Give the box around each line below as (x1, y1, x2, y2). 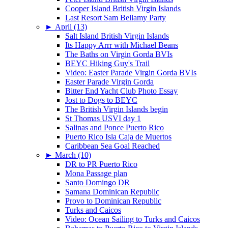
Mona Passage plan (65, 168, 127, 178)
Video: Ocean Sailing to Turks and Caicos (65, 214, 200, 223)
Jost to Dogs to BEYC (65, 95, 137, 104)
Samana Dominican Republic (65, 187, 159, 196)
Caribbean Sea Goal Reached (65, 141, 160, 150)
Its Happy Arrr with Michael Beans (65, 40, 178, 49)
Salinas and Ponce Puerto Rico (65, 123, 164, 132)
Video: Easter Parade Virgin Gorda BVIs (65, 68, 196, 77)
